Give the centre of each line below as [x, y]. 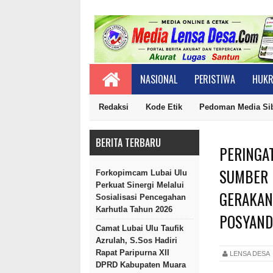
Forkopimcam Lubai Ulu [141, 173]
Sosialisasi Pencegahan [141, 197]
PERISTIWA [215, 79]
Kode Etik [164, 107]
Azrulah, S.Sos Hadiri [136, 240]
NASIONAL [159, 79]
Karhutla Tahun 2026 [134, 209]
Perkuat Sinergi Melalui [140, 185]
